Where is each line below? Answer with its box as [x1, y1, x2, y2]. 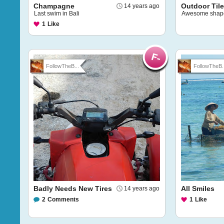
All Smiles [181, 184, 214, 192]
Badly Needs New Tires [33, 184, 112, 192]
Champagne [33, 2, 74, 10]
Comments [47, 196, 79, 203]
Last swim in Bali [34, 10, 79, 17]
